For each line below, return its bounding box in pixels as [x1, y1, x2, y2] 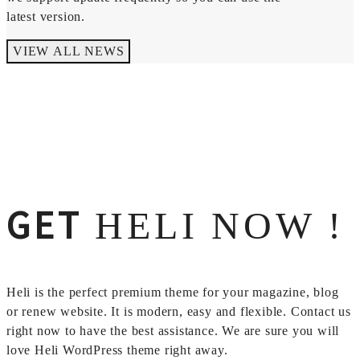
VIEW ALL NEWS [13, 43, 125, 58]
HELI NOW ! [81, 203, 346, 247]
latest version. [6, 9, 86, 23]
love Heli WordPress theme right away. [6, 342, 228, 357]
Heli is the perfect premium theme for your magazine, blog [6, 284, 339, 299]
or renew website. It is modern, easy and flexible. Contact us [6, 304, 351, 318]
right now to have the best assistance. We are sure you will [6, 323, 340, 337]
